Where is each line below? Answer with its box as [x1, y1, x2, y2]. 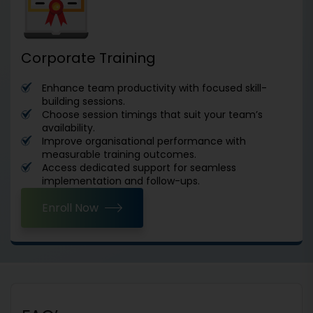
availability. [42, 120, 95, 135]
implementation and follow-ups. [42, 173, 200, 188]
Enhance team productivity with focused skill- [42, 80, 267, 95]
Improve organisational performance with [42, 133, 246, 148]
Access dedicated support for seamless [42, 160, 236, 175]
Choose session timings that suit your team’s [42, 107, 263, 122]
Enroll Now [42, 199, 99, 216]
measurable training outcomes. [42, 147, 196, 161]
